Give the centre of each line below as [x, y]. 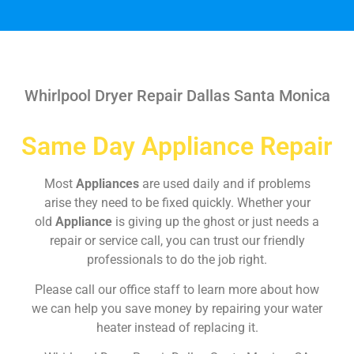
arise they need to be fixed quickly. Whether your [177, 202]
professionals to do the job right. [177, 259]
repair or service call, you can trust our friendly [177, 240]
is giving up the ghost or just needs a [217, 221]
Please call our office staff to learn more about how [177, 289]
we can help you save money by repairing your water [177, 308]
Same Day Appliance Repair [177, 146]
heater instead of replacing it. [177, 327]
